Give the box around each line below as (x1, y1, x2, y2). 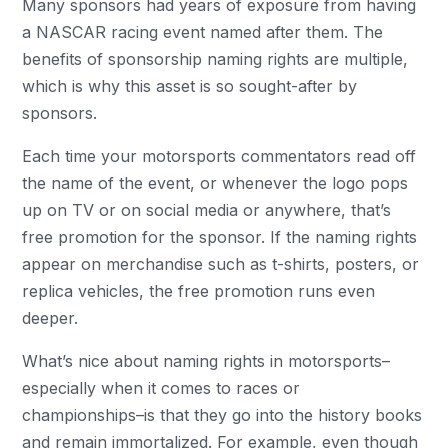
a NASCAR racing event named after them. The (22, 22, 384, 43)
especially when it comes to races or (22, 378, 301, 399)
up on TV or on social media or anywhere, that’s (22, 200, 392, 221)
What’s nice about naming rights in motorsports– (22, 351, 391, 372)
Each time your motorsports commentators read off (22, 146, 417, 167)
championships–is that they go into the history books (22, 405, 423, 426)
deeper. (22, 308, 79, 329)
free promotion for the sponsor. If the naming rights (22, 227, 418, 248)
